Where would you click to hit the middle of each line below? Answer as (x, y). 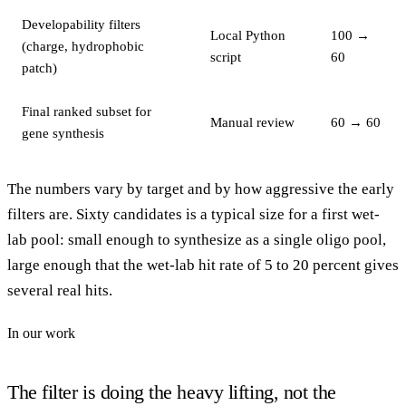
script (226, 57)
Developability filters (81, 24)
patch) (39, 68)
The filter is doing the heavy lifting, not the (172, 391)
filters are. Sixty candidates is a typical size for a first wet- (193, 214)
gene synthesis (63, 133)
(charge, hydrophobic (83, 46)
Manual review (252, 122)
